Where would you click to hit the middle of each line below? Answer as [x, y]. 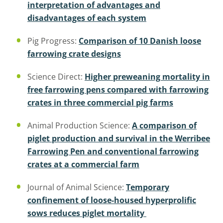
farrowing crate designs [74, 54]
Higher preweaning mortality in [147, 77]
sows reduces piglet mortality [87, 213]
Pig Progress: [53, 41]
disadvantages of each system [87, 18]
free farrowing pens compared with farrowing [118, 90]
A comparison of [164, 126]
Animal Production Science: [80, 126]
